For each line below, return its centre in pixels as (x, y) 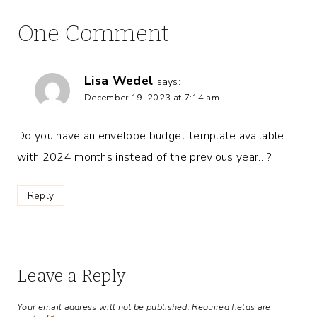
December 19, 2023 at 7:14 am (152, 98)
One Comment (93, 34)
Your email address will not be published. (104, 307)
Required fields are (231, 307)
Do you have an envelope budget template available (151, 136)
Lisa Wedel (119, 81)
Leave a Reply (71, 276)
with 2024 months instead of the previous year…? (144, 157)
